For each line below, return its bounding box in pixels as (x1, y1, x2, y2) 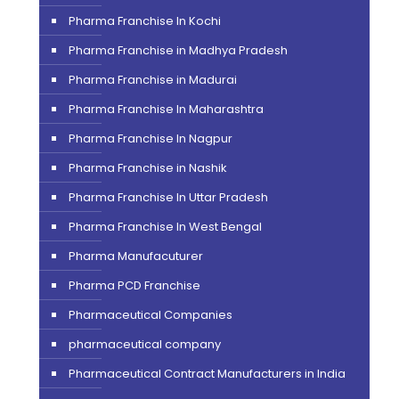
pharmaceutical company (68, 335, 221, 353)
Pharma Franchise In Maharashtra (68, 100, 264, 118)
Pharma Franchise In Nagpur (68, 129, 232, 147)
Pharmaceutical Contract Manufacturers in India (68, 364, 346, 382)
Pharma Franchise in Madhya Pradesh (68, 41, 288, 59)
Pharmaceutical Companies (68, 305, 232, 323)
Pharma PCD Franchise (68, 276, 200, 294)
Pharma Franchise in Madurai (68, 70, 237, 88)
